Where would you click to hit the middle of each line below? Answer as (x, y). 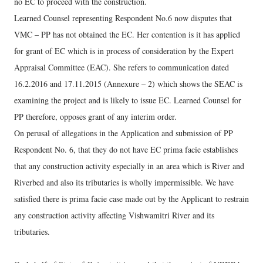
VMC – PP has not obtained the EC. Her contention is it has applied (127, 34)
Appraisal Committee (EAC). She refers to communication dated (122, 67)
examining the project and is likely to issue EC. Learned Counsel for (128, 100)
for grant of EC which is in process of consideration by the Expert (124, 51)
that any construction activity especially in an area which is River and (129, 166)
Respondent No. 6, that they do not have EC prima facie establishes (126, 149)
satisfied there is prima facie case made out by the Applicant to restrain (131, 199)
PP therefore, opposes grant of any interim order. (95, 117)
